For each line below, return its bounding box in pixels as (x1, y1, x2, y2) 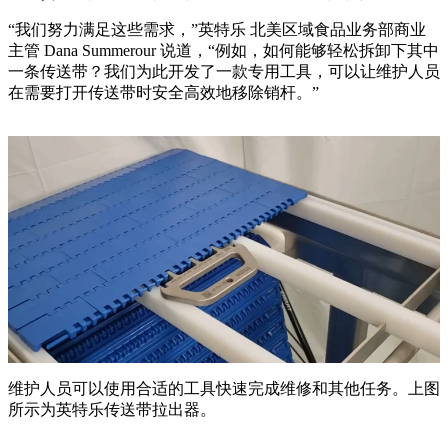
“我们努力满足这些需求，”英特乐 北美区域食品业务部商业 (8, 20, 426, 38)
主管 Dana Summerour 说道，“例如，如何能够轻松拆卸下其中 (8, 41, 439, 59)
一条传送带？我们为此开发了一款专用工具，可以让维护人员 (8, 62, 440, 80)
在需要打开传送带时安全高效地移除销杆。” (8, 83, 319, 101)
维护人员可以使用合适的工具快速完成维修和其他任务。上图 (8, 379, 440, 397)
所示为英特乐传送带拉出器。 (8, 400, 216, 418)
